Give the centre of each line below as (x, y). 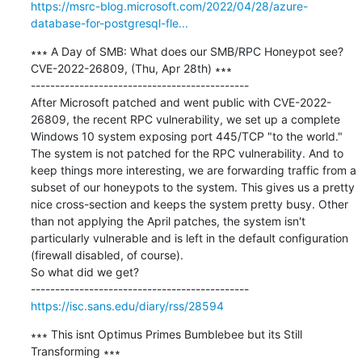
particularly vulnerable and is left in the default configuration (189, 238)
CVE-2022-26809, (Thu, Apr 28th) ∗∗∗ (131, 68)
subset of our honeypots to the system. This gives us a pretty (192, 187)
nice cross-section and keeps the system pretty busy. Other (189, 204)
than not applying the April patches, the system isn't (168, 221)
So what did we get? (84, 271)
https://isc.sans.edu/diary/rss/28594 (127, 305)
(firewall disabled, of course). (107, 255)
